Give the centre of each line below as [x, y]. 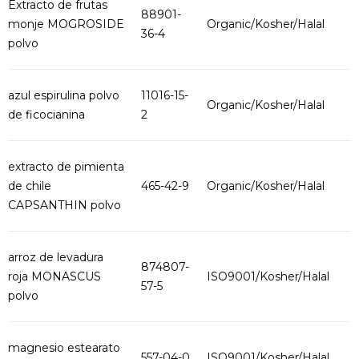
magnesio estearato [64, 348]
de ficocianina [46, 115]
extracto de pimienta [66, 167]
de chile [30, 186]
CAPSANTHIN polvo [65, 205]
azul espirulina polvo [64, 95]
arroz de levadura [56, 257]
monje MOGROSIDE [66, 24]
